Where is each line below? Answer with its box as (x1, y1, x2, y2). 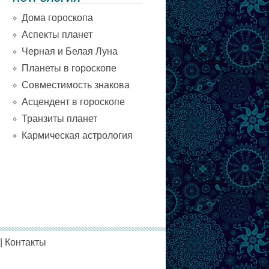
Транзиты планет (22, 113, 97, 124)
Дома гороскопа (22, 13, 93, 23)
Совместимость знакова (22, 80, 130, 90)
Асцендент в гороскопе (22, 97, 125, 107)
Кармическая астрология (22, 130, 133, 141)
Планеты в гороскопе (22, 63, 116, 73)
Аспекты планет (22, 29, 92, 40)
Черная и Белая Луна (22, 46, 118, 56)
